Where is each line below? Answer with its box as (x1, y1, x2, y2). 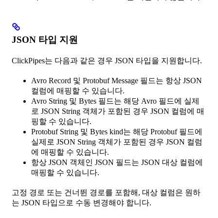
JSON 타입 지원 (12, 34, 78, 45)
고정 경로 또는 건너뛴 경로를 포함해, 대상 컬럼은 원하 (12, 188, 200, 197)
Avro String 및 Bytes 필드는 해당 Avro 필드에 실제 (31, 96, 200, 105)
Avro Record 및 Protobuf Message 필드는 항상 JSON (31, 76, 202, 85)
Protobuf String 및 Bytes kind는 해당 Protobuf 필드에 (31, 127, 202, 136)
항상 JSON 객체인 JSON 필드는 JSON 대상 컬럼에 (31, 158, 203, 166)
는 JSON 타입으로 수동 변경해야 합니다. (12, 198, 151, 207)
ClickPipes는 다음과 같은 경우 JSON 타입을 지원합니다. (12, 56, 202, 65)
